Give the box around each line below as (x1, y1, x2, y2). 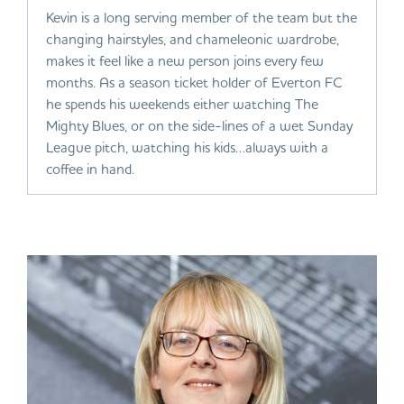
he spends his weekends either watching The (46, 95, 318, 113)
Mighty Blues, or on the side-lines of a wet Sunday (46, 116, 353, 134)
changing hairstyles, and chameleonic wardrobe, (46, 30, 339, 48)
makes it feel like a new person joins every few (46, 51, 324, 69)
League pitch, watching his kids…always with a (46, 138, 328, 156)
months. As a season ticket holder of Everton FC (46, 73, 343, 91)
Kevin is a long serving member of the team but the (46, 8, 357, 26)
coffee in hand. (46, 160, 134, 178)
